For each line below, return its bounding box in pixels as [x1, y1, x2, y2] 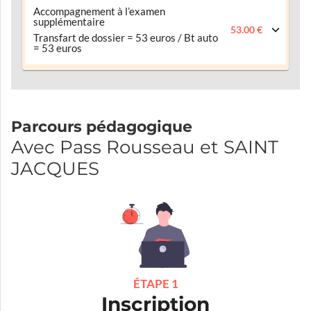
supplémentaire [33, 15, 105, 28]
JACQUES [11, 157, 99, 180]
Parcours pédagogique [11, 117, 192, 136]
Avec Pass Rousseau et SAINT [11, 135, 278, 158]
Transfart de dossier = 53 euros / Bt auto [33, 31, 218, 44]
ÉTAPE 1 [133, 276, 178, 290]
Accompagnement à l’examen [33, 5, 165, 17]
